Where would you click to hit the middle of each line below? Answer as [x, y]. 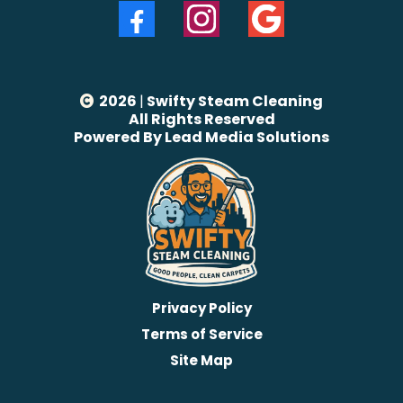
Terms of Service [201, 335]
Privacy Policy [201, 309]
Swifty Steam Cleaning [233, 102]
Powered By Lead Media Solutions [201, 138]
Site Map [201, 361]
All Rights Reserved [201, 120]
